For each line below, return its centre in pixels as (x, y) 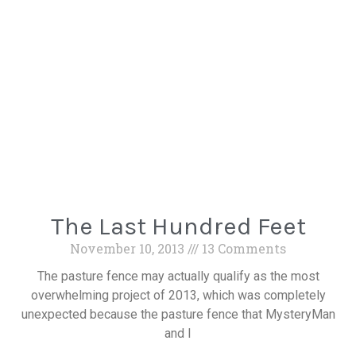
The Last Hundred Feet (178, 226)
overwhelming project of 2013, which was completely (178, 295)
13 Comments (242, 248)
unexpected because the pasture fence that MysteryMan (178, 314)
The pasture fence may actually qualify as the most (178, 276)
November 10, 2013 (129, 248)
